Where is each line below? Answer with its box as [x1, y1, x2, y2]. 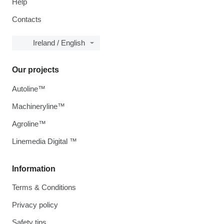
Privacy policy [12, 200, 58, 209]
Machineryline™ [12, 102, 65, 111]
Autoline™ [12, 84, 45, 93]
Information [12, 164, 55, 173]
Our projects [12, 65, 59, 74]
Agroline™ [12, 119, 46, 128]
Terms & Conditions [12, 183, 76, 192]
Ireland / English [33, 38, 85, 47]
